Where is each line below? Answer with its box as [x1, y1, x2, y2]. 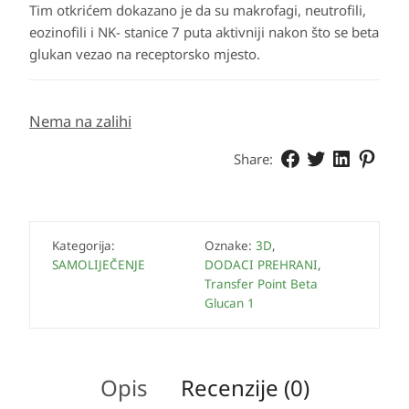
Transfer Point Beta [204, 276, 318, 292]
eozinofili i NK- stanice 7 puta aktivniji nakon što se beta [29, 23, 379, 41]
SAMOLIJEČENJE [52, 257, 145, 273]
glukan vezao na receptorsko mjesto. [29, 45, 260, 63]
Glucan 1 [204, 295, 255, 311]
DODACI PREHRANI [204, 257, 318, 273]
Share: [234, 150, 273, 168]
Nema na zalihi [29, 110, 131, 131]
